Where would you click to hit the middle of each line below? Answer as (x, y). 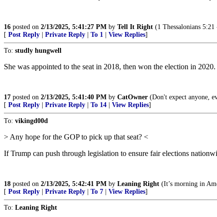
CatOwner (132, 97)
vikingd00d (31, 121)
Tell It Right (135, 27)
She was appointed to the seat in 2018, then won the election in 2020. (110, 67)
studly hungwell (38, 51)
